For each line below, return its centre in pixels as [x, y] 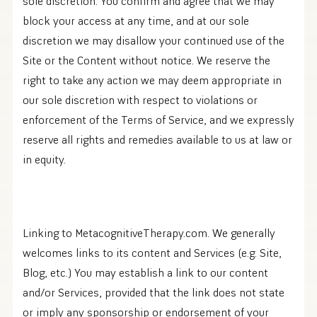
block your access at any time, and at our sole [136, 21]
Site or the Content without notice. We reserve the [146, 60]
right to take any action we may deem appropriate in [152, 80]
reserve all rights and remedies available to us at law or [157, 140]
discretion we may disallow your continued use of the [154, 41]
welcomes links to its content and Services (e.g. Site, [152, 253]
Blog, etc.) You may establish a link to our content [145, 273]
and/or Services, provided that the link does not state [154, 293]
